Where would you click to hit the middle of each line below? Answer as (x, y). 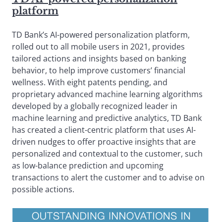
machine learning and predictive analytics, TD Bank (107, 118)
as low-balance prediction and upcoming (88, 165)
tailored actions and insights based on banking (99, 58)
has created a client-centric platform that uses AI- (104, 130)
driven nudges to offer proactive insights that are (104, 141)
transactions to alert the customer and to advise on (108, 177)
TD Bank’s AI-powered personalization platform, (101, 34)
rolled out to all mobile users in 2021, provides (98, 46)
